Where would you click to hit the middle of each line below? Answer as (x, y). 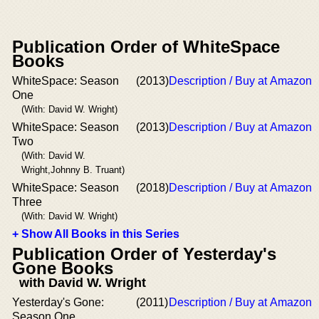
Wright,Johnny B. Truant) (73, 169)
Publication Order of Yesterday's (144, 253)
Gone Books (63, 268)
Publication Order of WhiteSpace (146, 46)
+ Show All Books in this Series (96, 234)
